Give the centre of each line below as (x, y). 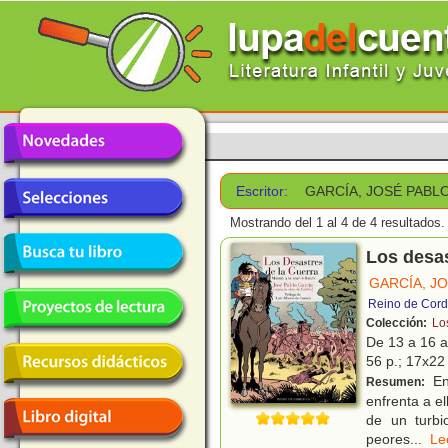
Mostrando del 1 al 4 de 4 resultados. (337, 223)
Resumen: (397, 382)
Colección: (398, 323)
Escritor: (262, 191)
